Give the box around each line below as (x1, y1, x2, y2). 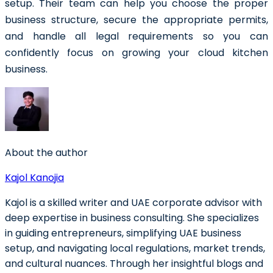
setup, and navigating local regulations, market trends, (5, 241, 265, 255)
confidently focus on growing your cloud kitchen (5, 45, 268, 60)
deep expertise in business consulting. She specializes (5, 210, 259, 225)
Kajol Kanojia (5, 170, 64, 185)
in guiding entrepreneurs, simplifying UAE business (5, 225, 241, 240)
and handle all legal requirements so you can (5, 29, 268, 43)
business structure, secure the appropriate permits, (5, 12, 268, 27)
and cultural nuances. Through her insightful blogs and (5, 256, 263, 271)
